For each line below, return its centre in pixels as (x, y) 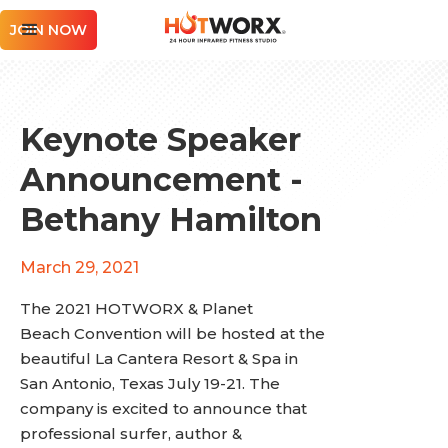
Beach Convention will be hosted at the (172, 333)
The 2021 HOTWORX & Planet (136, 308)
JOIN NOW (48, 30)
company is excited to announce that (163, 408)
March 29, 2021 (79, 267)
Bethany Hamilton (171, 219)
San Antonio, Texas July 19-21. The (150, 383)
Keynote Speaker (160, 139)
